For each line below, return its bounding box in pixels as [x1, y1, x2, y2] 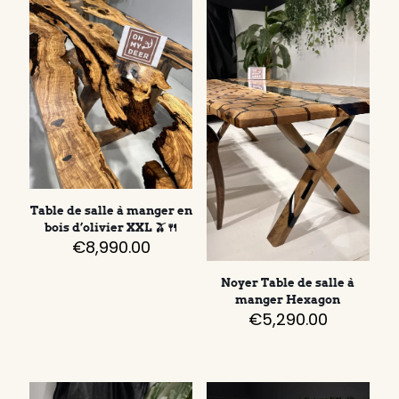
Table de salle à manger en [29, 203, 192, 217]
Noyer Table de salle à [221, 275, 355, 289]
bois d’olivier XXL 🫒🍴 [44, 220, 178, 234]
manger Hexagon [235, 292, 341, 306]
